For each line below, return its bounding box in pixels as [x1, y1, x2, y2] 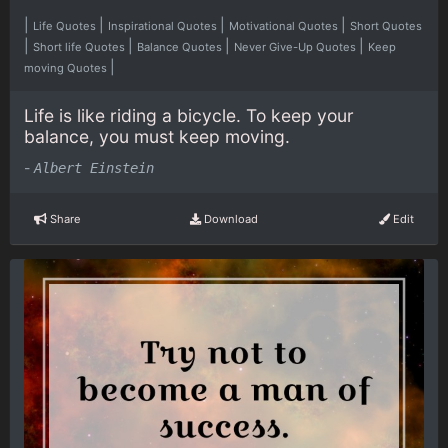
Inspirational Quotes [108, 18, 220, 33]
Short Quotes [350, 18, 422, 33]
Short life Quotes [33, 39, 128, 54]
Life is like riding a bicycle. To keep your [24, 104, 354, 126]
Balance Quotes [137, 39, 225, 54]
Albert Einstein [34, 160, 154, 177]
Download [200, 211, 258, 226]
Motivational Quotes [229, 18, 341, 33]
